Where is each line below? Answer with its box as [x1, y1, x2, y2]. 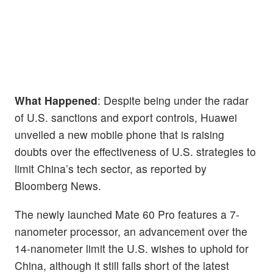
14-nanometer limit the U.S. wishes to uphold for [15, 241, 249, 257]
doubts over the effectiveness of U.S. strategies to [15, 144, 256, 160]
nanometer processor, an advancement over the [15, 224, 247, 239]
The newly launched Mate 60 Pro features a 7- [15, 207, 239, 222]
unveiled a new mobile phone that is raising [15, 127, 224, 143]
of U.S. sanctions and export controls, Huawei [15, 110, 237, 126]
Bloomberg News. [15, 178, 101, 194]
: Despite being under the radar [97, 93, 249, 108]
